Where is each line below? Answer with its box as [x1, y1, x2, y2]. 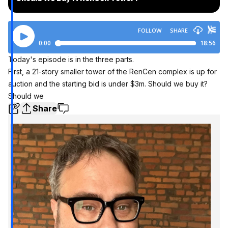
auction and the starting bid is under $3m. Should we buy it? [8, 79, 208, 89]
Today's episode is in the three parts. [8, 55, 134, 64]
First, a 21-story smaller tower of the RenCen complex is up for [8, 67, 217, 76]
